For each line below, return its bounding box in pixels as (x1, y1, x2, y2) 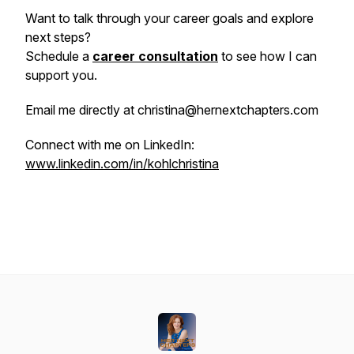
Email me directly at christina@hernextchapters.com (25, 102, 318, 118)
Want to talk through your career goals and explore (25, 10, 314, 26)
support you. (25, 67, 100, 83)
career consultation (92, 48, 218, 64)
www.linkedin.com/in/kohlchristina (25, 156, 219, 171)
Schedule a (25, 48, 92, 64)
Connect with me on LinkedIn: (25, 137, 194, 153)
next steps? (25, 29, 91, 45)
